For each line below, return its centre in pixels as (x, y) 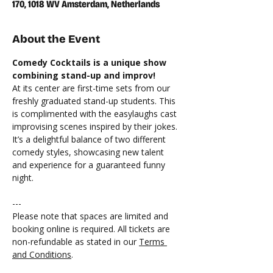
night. (23, 178)
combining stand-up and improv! (84, 75)
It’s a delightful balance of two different (90, 139)
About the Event (56, 39)
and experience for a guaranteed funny (90, 165)
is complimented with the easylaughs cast (96, 114)
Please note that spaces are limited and (91, 216)
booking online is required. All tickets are (92, 229)
